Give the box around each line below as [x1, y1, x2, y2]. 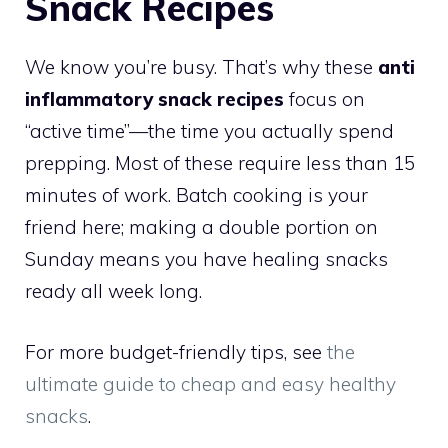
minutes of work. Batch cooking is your [25, 183, 368, 208]
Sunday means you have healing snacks [25, 247, 388, 272]
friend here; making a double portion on [25, 215, 378, 240]
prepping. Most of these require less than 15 [25, 151, 415, 176]
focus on [284, 87, 365, 112]
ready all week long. [25, 279, 202, 304]
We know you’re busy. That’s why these [25, 55, 378, 80]
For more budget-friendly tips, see [25, 339, 327, 364]
